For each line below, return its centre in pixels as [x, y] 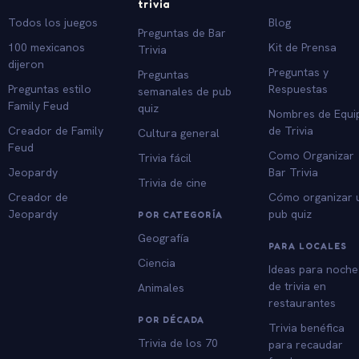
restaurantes [303, 303]
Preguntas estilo [49, 89]
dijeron [26, 64]
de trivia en [298, 286]
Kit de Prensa [303, 47]
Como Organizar [312, 155]
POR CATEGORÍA [180, 214]
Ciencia [157, 262]
